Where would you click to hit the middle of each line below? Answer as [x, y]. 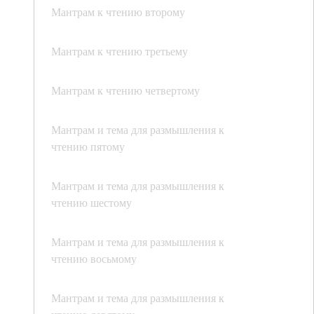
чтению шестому [91, 203]
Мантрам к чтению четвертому [125, 90]
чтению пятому [88, 146]
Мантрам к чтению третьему [120, 51]
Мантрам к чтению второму [118, 12]
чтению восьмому [94, 259]
